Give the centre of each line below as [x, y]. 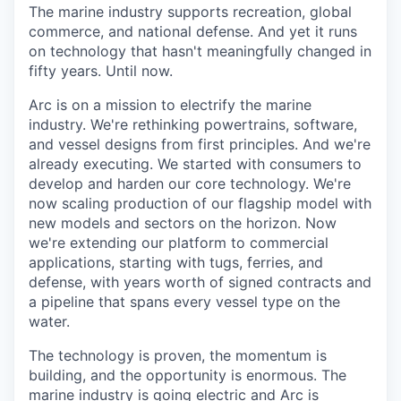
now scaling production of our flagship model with [200, 203]
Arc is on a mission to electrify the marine [170, 104]
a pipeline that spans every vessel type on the [184, 301]
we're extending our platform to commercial [179, 242]
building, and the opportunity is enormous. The [188, 375]
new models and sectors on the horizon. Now [183, 222]
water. [49, 321]
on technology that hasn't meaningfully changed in [200, 51]
